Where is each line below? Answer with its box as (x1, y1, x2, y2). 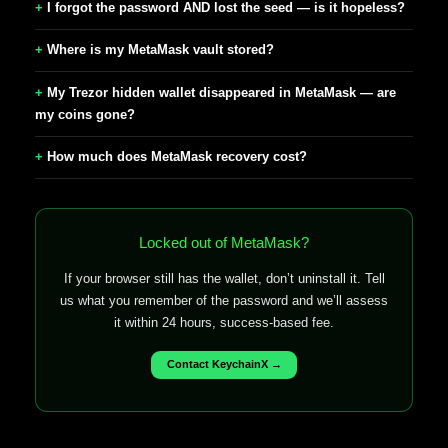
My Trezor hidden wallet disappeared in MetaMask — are (47, 84, 396, 100)
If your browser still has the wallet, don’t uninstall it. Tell (63, 270, 385, 286)
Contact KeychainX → (166, 358, 282, 371)
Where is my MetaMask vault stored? (47, 42, 274, 58)
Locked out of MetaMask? (139, 233, 309, 251)
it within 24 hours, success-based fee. (114, 314, 334, 330)
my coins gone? (35, 106, 135, 122)
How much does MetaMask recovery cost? (47, 149, 307, 165)
